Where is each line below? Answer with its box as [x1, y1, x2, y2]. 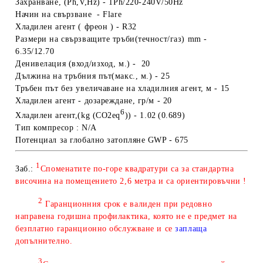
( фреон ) [75, 22, 117, 31]
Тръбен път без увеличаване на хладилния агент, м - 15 [15, 83, 230, 93]
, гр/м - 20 [132, 96, 172, 105]
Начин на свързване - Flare [15, 9, 122, 19]
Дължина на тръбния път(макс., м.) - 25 [15, 71, 170, 80]
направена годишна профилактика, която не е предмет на [15, 212, 237, 221]
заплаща [172, 224, 207, 234]
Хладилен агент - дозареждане [15, 96, 133, 105]
